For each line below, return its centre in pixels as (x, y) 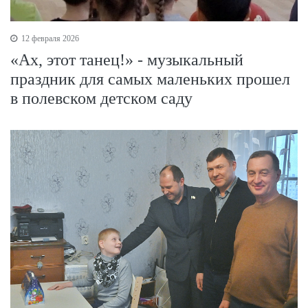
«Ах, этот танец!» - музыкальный (127, 60)
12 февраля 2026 (49, 39)
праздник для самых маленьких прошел (150, 79)
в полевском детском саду (101, 99)
